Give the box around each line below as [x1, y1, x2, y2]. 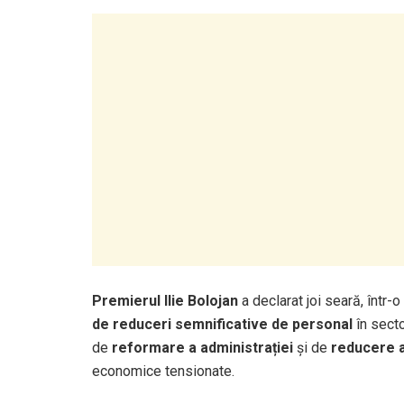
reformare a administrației [112, 338, 293, 356]
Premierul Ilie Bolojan [92, 291, 238, 309]
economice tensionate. [92, 362, 234, 380]
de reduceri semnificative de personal [92, 315, 353, 333]
